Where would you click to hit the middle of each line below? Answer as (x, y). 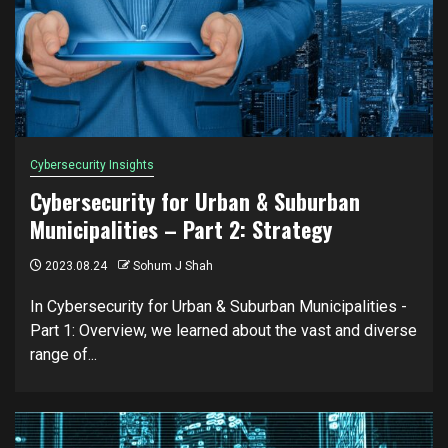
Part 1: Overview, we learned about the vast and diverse (223, 330)
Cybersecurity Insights (92, 164)
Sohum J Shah (173, 265)
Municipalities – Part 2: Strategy (181, 228)
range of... (63, 354)
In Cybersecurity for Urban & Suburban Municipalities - (218, 306)
